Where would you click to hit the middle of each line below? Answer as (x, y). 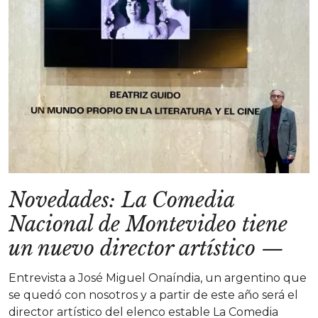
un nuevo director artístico (132, 248)
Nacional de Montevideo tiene (148, 224)
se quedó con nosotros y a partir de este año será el (153, 295)
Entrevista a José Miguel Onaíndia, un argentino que (158, 278)
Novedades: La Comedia (121, 200)
